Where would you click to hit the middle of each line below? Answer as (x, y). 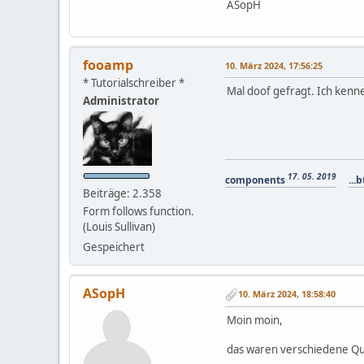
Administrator (121, 100)
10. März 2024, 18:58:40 (287, 294)
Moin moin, (255, 320)
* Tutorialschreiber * (134, 82)
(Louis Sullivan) (119, 226)
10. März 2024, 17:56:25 (274, 65)
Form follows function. (139, 211)
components (256, 180)
